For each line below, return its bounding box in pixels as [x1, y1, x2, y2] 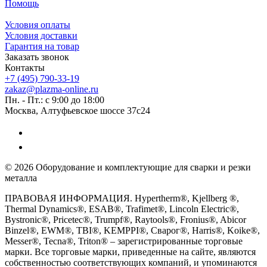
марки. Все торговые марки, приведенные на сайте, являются [5, 247, 256, 257]
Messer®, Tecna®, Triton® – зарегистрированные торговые [5, 236, 243, 247]
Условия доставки [5, 30, 77, 41]
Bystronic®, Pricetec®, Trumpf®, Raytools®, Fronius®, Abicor [5, 215, 246, 225]
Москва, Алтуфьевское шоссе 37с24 [5, 105, 150, 116]
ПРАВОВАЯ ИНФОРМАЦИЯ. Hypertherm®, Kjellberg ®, [5, 193, 239, 204]
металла [5, 173, 37, 184]
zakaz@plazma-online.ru [5, 84, 98, 95]
